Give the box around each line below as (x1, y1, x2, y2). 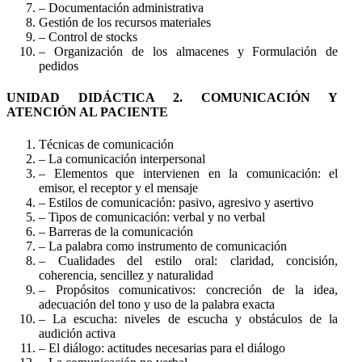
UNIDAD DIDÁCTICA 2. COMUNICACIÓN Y (6, 90, 339, 105)
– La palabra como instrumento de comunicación (39, 238, 287, 253)
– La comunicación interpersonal (39, 151, 205, 166)
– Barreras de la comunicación (39, 224, 193, 238)
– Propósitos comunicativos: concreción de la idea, (39, 282, 339, 297)
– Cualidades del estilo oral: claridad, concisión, (39, 253, 339, 267)
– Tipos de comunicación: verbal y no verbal (39, 209, 265, 224)
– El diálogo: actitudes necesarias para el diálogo (39, 340, 285, 355)
